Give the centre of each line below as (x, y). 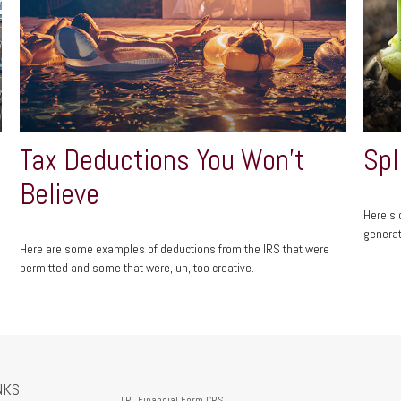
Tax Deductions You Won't (163, 160)
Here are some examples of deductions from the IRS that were (175, 249)
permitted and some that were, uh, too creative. (137, 268)
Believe (60, 194)
